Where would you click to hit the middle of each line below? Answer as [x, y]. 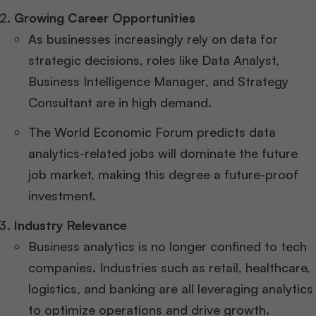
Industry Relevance [71, 225]
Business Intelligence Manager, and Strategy [158, 81]
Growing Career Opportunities [105, 18]
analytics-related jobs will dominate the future [163, 153]
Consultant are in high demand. [120, 103]
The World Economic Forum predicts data [152, 132]
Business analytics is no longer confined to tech [168, 247]
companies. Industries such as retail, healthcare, [169, 268]
